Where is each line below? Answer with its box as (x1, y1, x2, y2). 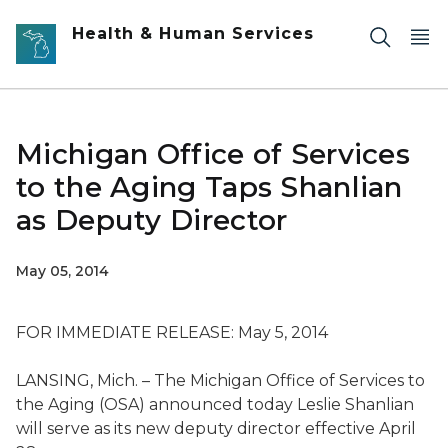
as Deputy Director (16, 203, 288, 237)
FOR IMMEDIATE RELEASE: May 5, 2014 (16, 323, 328, 342)
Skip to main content (9, 12, 171, 30)
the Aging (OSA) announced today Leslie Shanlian (16, 395, 414, 414)
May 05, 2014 (16, 262, 109, 280)
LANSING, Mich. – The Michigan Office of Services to (16, 371, 425, 390)
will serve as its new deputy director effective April (16, 419, 416, 438)
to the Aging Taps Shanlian (16, 170, 403, 204)
